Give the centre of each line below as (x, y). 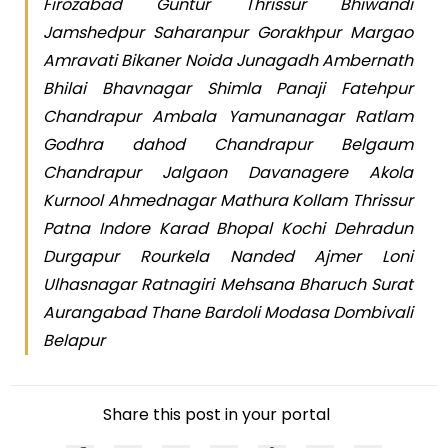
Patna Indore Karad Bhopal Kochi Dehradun (228, 229)
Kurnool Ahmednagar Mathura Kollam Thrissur (228, 201)
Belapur (74, 341)
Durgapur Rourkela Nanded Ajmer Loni (228, 257)
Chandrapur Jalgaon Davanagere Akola (228, 173)
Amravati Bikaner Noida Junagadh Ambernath (228, 61)
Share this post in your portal (216, 415)
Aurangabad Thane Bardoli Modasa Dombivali (228, 313)
